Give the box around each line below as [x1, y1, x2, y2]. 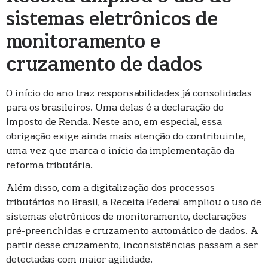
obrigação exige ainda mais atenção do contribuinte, [6, 132, 246, 142]
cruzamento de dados [6, 56, 202, 75]
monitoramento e [6, 33, 160, 53]
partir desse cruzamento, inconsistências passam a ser [6, 241, 258, 251]
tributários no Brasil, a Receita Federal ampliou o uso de [6, 198, 261, 208]
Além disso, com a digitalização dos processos [6, 184, 215, 194]
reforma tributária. [6, 161, 93, 170]
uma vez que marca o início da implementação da [6, 147, 234, 156]
